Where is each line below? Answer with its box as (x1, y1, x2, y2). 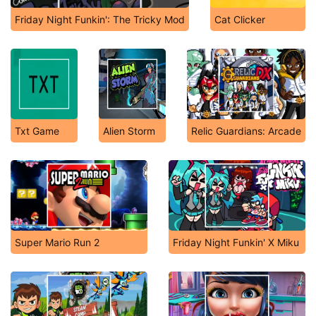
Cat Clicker (214, 13, 265, 25)
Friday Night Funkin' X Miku (173, 236, 299, 248)
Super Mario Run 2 (15, 236, 99, 248)
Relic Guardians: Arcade (191, 125, 301, 137)
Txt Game (15, 125, 59, 137)
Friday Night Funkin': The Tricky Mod (15, 13, 185, 25)
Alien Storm (103, 125, 155, 137)
